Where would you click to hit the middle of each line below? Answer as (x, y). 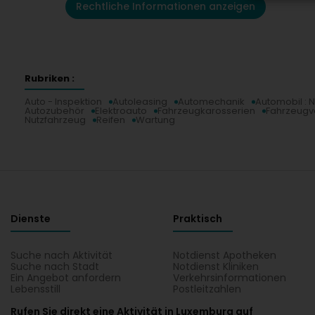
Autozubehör (54, 111)
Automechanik (211, 102)
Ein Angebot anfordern (66, 278)
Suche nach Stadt (55, 266)
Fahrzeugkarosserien (206, 111)
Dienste (31, 219)
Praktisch (198, 219)
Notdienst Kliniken (216, 266)
